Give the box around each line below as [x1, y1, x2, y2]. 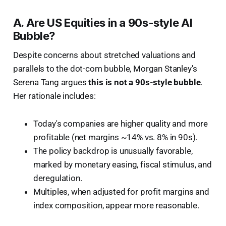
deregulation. [33, 173, 82, 183]
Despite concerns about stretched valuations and [13, 49, 196, 60]
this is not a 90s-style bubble [88, 77, 201, 87]
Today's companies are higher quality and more [33, 118, 208, 129]
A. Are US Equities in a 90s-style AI [13, 16, 193, 29]
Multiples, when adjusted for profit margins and [33, 186, 209, 197]
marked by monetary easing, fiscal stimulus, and [33, 159, 212, 169]
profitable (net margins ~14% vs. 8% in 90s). [33, 132, 198, 142]
